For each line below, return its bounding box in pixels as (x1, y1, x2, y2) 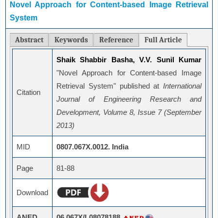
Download (17, 188, 48, 197)
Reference (99, 36, 133, 45)
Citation (17, 88, 40, 97)
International (163, 82, 201, 91)
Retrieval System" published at (56, 82, 163, 91)
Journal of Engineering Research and (56, 95, 201, 104)
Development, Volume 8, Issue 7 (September (56, 108, 201, 117)
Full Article (145, 36, 182, 45)
